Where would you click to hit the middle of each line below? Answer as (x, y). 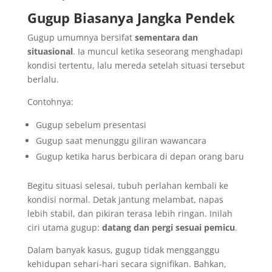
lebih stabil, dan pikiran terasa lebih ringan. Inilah (130, 213)
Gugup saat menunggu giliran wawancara (121, 140)
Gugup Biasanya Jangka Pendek (131, 17)
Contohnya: (50, 101)
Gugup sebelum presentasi (91, 124)
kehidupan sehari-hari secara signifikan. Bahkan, (127, 263)
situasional (50, 51)
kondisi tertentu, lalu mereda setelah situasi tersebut (136, 65)
